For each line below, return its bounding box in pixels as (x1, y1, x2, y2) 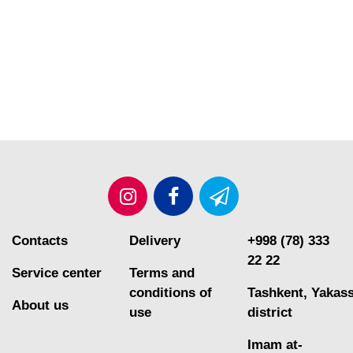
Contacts (12, 233, 68, 248)
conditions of (129, 285, 213, 300)
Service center (12, 266, 102, 281)
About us (12, 298, 69, 313)
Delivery (129, 233, 181, 248)
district (247, 305, 292, 320)
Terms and (129, 266, 195, 281)
